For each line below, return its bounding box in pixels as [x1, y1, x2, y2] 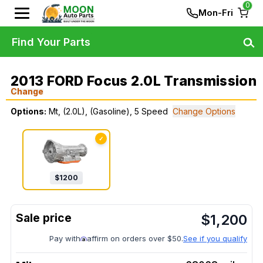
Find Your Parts [12, 35, 90, 48]
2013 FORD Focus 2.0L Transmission [11, 73, 257, 89]
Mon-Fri [198, 7, 233, 18]
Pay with [49, 234, 80, 244]
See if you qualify [183, 234, 247, 244]
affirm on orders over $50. [87, 234, 183, 244]
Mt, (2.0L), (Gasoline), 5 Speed [49, 106, 168, 116]
